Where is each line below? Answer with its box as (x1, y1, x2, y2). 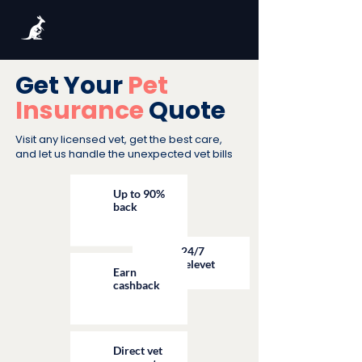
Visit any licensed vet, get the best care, (15, 132, 222, 147)
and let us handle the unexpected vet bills (15, 146, 233, 162)
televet (181, 257, 215, 271)
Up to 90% (113, 187, 165, 200)
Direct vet (113, 343, 162, 357)
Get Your (15, 69, 128, 103)
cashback (113, 278, 160, 292)
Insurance (15, 94, 144, 128)
